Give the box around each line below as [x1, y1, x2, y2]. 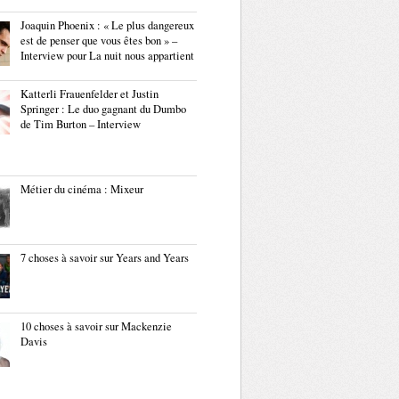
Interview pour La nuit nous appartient [20, 48, 194, 63]
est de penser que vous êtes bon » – [20, 33, 177, 48]
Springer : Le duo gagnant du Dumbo [20, 102, 186, 117]
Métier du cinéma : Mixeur [20, 182, 143, 197]
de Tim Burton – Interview [20, 117, 141, 132]
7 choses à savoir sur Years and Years [20, 250, 189, 265]
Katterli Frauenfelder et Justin [20, 86, 159, 102]
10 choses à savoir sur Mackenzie [20, 319, 172, 334]
